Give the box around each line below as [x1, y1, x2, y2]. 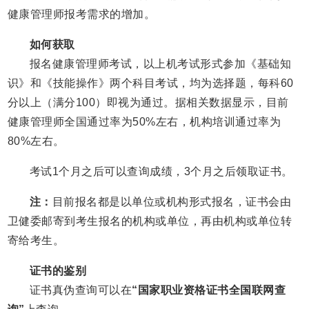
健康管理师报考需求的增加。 [7, 8, 156, 21]
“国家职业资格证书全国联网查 [132, 284, 286, 297]
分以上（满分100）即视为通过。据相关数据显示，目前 [7, 97, 289, 109]
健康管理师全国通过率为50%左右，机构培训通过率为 [7, 116, 281, 128]
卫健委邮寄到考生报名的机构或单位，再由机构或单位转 [7, 215, 292, 228]
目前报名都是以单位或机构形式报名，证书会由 [52, 196, 292, 208]
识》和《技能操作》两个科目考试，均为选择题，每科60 [7, 77, 294, 90]
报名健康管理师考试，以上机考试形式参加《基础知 [29, 58, 292, 70]
